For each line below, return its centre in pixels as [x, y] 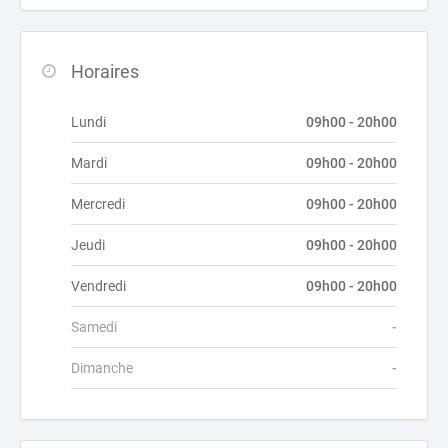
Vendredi [98, 286]
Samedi [94, 327]
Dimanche [102, 368]
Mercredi [98, 204]
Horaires [105, 71]
